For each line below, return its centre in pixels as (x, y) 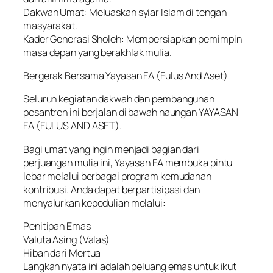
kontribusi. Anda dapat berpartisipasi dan (112, 189)
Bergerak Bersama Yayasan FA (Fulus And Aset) (126, 76)
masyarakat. (50, 25)
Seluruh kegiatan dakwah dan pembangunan (119, 99)
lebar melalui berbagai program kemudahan (117, 176)
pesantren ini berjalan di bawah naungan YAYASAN (131, 112)
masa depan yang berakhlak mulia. (97, 52)
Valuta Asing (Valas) (66, 239)
